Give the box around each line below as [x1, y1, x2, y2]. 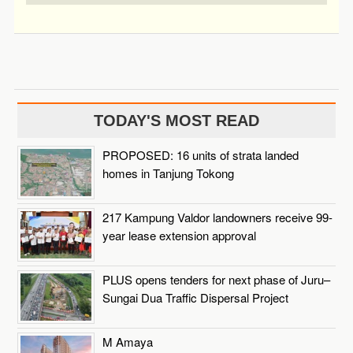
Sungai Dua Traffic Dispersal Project [102, 289, 289, 307]
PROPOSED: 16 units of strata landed [102, 147, 299, 164]
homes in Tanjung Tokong [102, 165, 235, 182]
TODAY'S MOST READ [94, 112, 259, 130]
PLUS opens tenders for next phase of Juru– [102, 271, 331, 288]
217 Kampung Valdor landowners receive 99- [102, 209, 333, 226]
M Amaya [102, 333, 154, 351]
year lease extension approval [102, 227, 257, 244]
